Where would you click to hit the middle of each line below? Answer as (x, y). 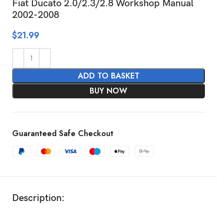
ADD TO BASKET (108, 76)
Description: (39, 198)
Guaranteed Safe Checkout (63, 133)
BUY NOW (108, 91)
